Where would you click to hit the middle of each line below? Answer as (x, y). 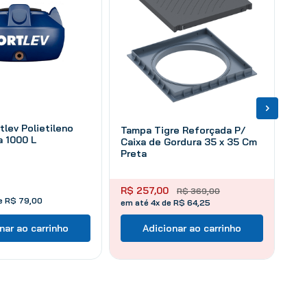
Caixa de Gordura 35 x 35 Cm (189, 142)
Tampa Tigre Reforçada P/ (183, 130)
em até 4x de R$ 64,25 (165, 202)
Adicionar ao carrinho (192, 228)
